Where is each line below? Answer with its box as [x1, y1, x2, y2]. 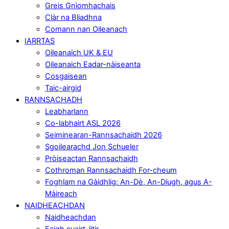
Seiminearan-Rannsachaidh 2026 [45, 130, 162, 140]
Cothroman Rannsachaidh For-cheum [45, 165, 177, 175]
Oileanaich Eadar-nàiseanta [45, 59, 141, 69]
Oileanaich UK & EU [45, 48, 113, 57]
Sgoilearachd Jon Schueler [45, 142, 139, 151]
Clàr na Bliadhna [45, 12, 102, 22]
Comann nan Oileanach [45, 24, 127, 34]
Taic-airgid [45, 83, 81, 93]
